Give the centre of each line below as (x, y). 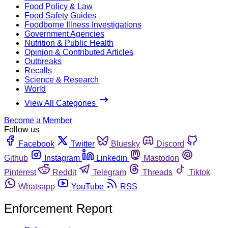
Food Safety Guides (60, 15)
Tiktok (199, 172)
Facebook (36, 144)
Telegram (109, 172)
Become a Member (38, 120)
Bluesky (125, 144)
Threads (158, 172)
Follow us (22, 129)
